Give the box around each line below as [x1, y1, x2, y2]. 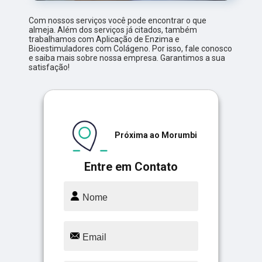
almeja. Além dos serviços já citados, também [29, 25, 198, 35]
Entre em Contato [84, 159, 178, 174]
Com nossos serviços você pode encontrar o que [29, 15, 207, 25]
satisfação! [29, 62, 70, 72]
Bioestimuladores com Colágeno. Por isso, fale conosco [29, 43, 233, 53]
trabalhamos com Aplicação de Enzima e [29, 34, 180, 44]
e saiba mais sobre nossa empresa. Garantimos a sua [29, 53, 226, 63]
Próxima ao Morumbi [114, 130, 197, 140]
